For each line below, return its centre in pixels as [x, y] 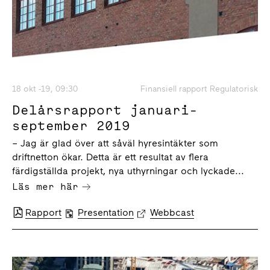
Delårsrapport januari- [105, 109]
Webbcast [172, 212]
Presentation [106, 212]
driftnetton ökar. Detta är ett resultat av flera [110, 157]
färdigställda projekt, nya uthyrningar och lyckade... [128, 171]
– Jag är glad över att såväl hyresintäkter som [115, 143]
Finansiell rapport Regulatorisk [199, 89]
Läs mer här [45, 186]
